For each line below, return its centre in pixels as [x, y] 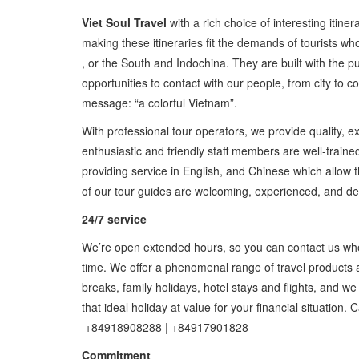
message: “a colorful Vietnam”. [159, 102]
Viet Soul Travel [124, 22]
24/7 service [114, 218]
